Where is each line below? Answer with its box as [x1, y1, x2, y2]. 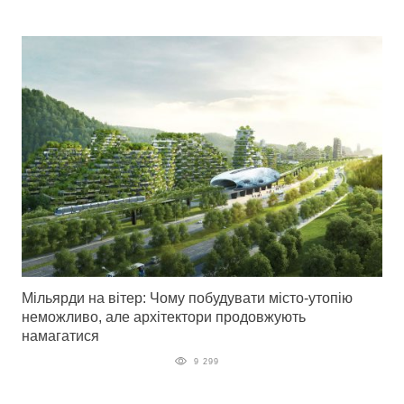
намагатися [22, 327, 99, 344]
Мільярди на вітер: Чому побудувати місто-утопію [22, 289, 353, 306]
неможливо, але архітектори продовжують [22, 308, 306, 325]
